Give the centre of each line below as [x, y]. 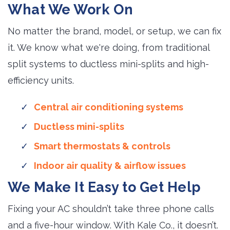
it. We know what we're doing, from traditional [109, 47]
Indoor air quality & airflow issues [110, 166]
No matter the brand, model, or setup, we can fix [114, 31]
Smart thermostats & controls [102, 146]
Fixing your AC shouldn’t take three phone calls [111, 209]
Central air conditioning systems [109, 107]
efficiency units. [41, 80]
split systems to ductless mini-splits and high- [108, 64]
